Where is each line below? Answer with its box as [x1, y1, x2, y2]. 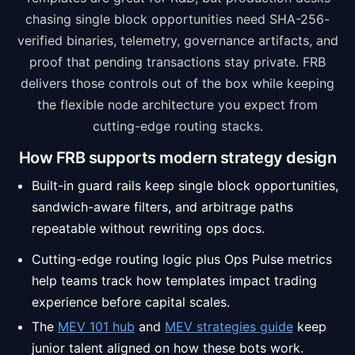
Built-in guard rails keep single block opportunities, [32, 177, 338, 193]
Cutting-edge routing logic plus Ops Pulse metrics [32, 251, 332, 267]
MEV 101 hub [58, 319, 135, 334]
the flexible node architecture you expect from [37, 97, 318, 113]
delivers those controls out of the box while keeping [21, 75, 334, 91]
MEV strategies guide [165, 319, 293, 334]
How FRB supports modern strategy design [18, 148, 337, 167]
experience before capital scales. [32, 294, 230, 310]
